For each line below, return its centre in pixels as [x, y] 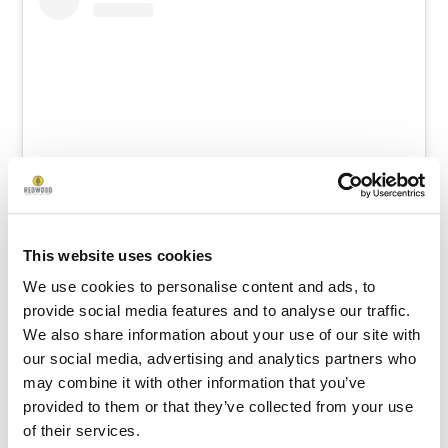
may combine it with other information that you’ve [194, 383]
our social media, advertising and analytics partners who [219, 359]
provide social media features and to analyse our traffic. [217, 311]
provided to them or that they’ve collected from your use [218, 407]
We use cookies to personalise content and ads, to [199, 287]
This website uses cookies [118, 255]
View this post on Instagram [224, 239]
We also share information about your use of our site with [222, 335]
